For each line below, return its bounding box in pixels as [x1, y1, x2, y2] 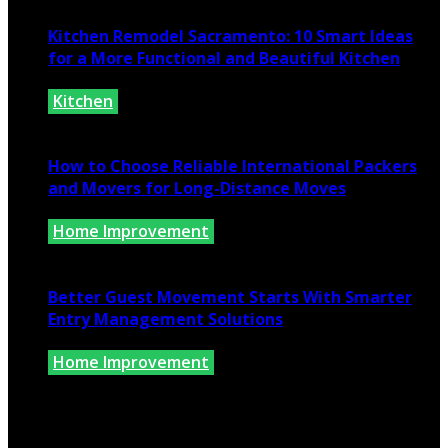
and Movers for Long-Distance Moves [48, 177, 346, 200]
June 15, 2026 [48, 373, 148, 396]
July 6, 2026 [48, 111, 132, 134]
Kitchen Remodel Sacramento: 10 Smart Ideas [48, 24, 413, 47]
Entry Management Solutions [48, 307, 283, 330]
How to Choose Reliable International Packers [48, 155, 417, 178]
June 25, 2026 [48, 242, 148, 265]
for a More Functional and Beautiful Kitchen [48, 46, 400, 69]
